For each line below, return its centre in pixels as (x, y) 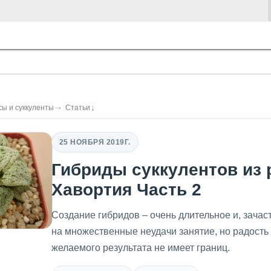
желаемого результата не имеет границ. (141, 248)
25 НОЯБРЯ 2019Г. (95, 142)
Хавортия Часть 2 (126, 190)
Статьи (78, 108)
